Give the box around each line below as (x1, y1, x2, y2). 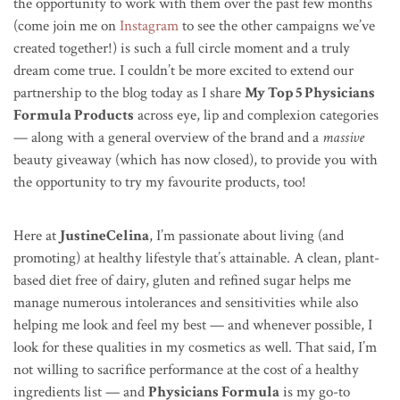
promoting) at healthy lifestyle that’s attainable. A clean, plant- (13, 247, 379, 268)
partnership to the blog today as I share (13, 82, 245, 103)
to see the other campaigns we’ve (179, 15, 375, 36)
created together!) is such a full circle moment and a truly (13, 37, 350, 58)
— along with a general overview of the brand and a (13, 127, 322, 147)
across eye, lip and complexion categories (134, 104, 379, 125)
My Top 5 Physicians (245, 82, 375, 103)
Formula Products (13, 104, 134, 125)
